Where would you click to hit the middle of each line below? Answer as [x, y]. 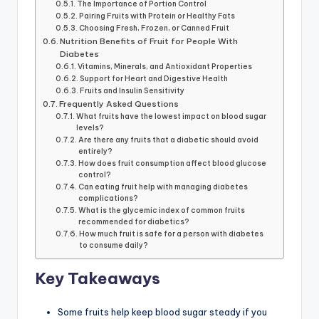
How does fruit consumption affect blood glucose [173, 163]
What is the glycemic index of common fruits [162, 210]
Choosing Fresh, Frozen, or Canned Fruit [155, 28]
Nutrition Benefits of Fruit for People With [149, 41]
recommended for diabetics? [134, 221]
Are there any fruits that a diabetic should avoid [169, 140]
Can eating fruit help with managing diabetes [163, 187]
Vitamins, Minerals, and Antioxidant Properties [165, 66]
